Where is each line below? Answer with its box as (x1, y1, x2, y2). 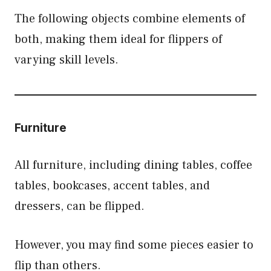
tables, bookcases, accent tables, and (15, 178, 210, 194)
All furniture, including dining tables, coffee (15, 157, 252, 173)
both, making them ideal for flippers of (15, 31, 222, 47)
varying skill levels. (15, 52, 119, 68)
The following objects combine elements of (15, 11, 245, 27)
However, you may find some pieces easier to (15, 237, 253, 253)
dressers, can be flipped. (15, 198, 148, 214)
